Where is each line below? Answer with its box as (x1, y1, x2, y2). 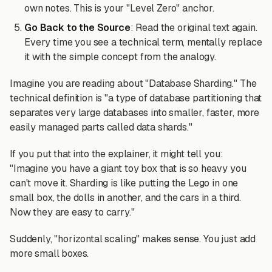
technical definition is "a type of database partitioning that (10, 92, 262, 104)
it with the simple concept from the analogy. (24, 50, 216, 63)
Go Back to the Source (24, 21, 131, 34)
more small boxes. (10, 247, 89, 260)
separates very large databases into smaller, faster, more (10, 106, 259, 119)
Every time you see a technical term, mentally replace (24, 36, 262, 49)
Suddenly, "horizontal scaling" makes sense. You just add (10, 233, 256, 245)
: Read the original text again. (130, 21, 257, 34)
